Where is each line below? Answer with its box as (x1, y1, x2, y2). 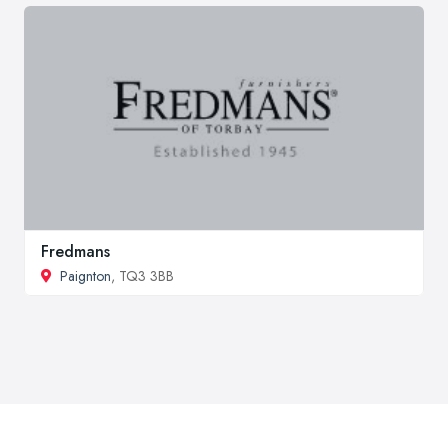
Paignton (60, 265, 111, 286)
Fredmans (41, 239, 110, 263)
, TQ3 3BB (111, 265, 174, 286)
